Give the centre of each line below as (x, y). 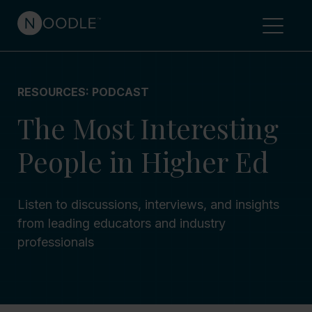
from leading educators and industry (122, 223)
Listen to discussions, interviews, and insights (148, 204)
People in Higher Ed (143, 161)
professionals (56, 242)
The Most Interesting (148, 128)
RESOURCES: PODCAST (83, 92)
